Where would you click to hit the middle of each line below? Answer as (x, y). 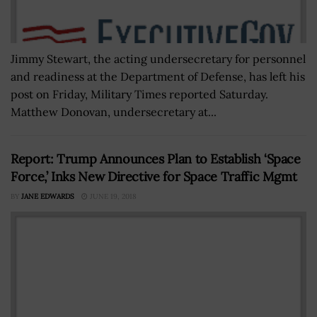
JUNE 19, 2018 (112, 197)
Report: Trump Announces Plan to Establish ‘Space (156, 159)
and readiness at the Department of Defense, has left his (158, 77)
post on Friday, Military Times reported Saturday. (139, 94)
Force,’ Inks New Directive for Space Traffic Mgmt (154, 177)
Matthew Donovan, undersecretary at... (114, 112)
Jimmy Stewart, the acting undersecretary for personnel (158, 59)
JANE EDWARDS (48, 197)
